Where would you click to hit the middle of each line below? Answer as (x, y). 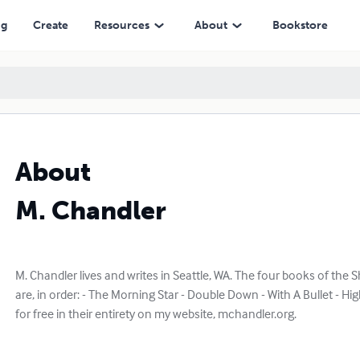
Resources (121, 25)
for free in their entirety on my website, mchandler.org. (155, 313)
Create (50, 25)
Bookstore (300, 25)
